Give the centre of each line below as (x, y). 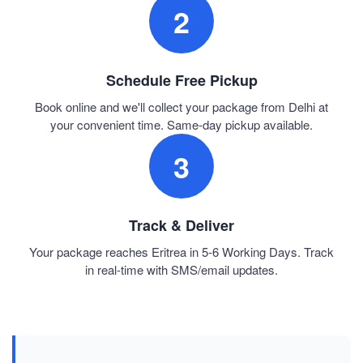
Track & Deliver (181, 226)
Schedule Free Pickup (181, 81)
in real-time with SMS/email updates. (181, 270)
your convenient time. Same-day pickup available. (181, 125)
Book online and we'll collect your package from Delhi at (181, 107)
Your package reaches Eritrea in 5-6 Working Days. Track (181, 252)
